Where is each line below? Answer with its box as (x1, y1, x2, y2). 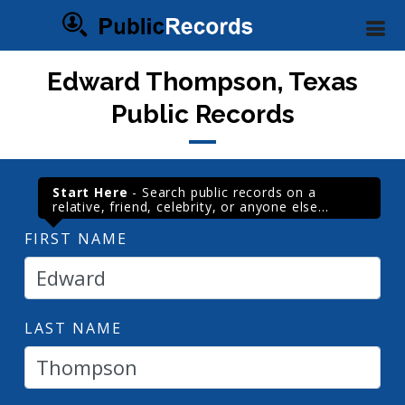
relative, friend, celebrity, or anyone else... (52, 197, 329, 215)
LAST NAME (24, 317, 122, 338)
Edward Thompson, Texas (47, 66, 358, 97)
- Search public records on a (127, 183, 316, 201)
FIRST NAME (24, 228, 127, 249)
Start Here (52, 183, 128, 201)
